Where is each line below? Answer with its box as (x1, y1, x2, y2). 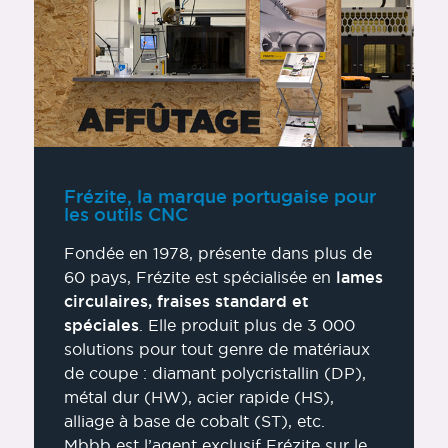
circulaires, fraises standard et (63, 292, 309, 311)
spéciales (63, 316, 139, 335)
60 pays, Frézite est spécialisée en (63, 268, 336, 287)
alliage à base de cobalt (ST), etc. (63, 412, 325, 431)
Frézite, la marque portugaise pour (63, 186, 376, 207)
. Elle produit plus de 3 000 (138, 316, 355, 335)
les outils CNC (63, 204, 188, 225)
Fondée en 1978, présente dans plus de (63, 244, 372, 263)
